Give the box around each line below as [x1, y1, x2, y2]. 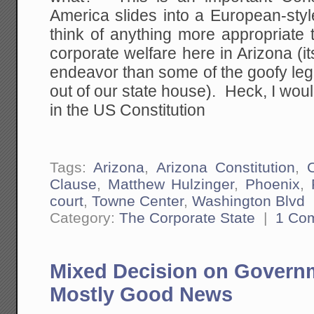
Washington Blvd [192, 193, 306, 209]
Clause [50, 176, 97, 192]
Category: [50, 210, 120, 226]
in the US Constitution [50, 102, 206, 120]
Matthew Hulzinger [107, 176, 235, 192]
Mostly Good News [50, 283, 233, 306]
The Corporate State [119, 210, 256, 226]
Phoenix [245, 176, 301, 192]
